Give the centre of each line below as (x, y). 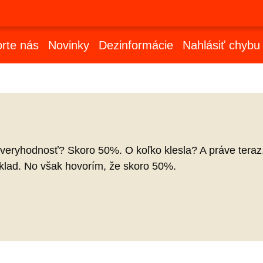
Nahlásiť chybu (221, 45)
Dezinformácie (136, 45)
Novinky (68, 45)
